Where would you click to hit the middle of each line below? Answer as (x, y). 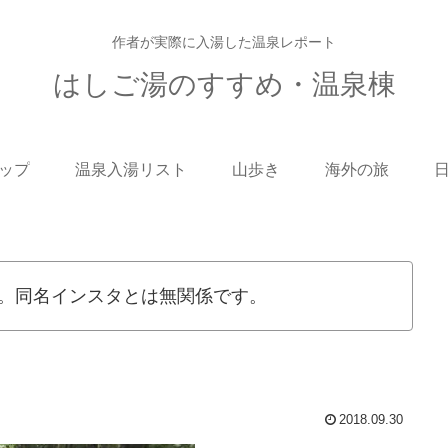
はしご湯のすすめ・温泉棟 (224, 84)
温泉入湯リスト (131, 169)
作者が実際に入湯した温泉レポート (224, 42)
